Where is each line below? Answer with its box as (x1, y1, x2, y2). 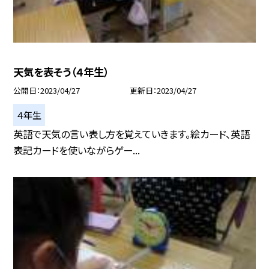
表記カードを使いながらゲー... (13, 142, 141, 157)
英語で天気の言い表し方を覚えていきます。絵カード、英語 (13, 126, 250, 141)
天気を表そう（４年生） (13, 64, 109, 80)
